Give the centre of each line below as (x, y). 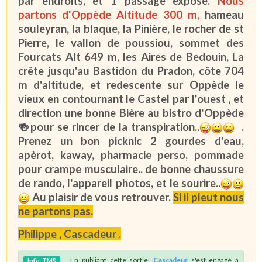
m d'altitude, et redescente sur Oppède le (131, 85)
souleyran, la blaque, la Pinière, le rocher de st (131, 28)
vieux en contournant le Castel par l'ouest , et (131, 99)
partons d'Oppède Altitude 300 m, (109, 14)
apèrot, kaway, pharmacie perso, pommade (131, 155)
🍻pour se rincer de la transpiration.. (109, 127)
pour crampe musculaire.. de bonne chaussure (131, 169)
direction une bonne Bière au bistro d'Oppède (131, 113)
